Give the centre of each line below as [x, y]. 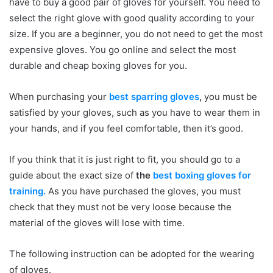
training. [27, 191]
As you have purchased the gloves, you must [143, 191]
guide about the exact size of [73, 175]
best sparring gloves [154, 97]
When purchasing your [59, 97]
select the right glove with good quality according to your [132, 18]
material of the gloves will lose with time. [97, 223]
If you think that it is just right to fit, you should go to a [125, 159]
